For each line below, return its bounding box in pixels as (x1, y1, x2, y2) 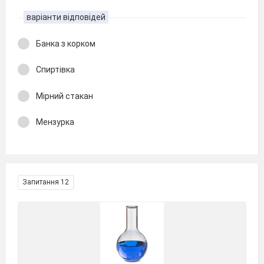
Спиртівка (36, 65, 75, 74)
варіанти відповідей (27, 12, 105, 22)
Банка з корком (36, 38, 95, 48)
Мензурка (36, 117, 74, 127)
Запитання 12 (22, 177, 69, 186)
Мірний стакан (36, 91, 93, 101)
